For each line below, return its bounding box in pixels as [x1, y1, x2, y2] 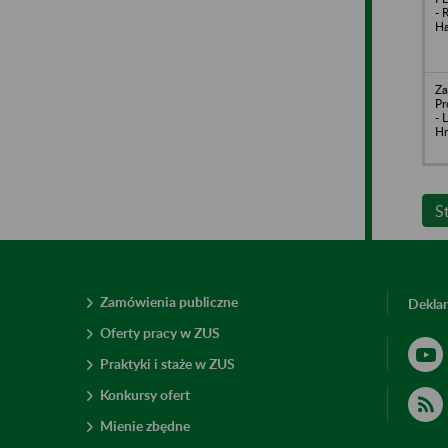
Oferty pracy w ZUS [100, 323, 220, 341]
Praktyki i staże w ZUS [100, 354, 235, 372]
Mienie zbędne [100, 416, 190, 434]
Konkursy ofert [100, 385, 190, 403]
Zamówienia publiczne [100, 292, 238, 310]
